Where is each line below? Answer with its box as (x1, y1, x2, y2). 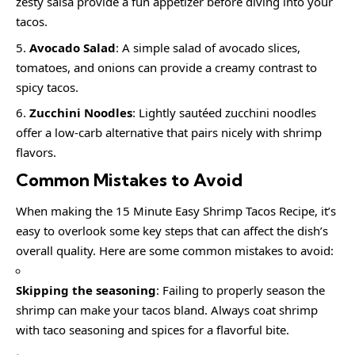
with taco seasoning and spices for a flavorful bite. (16, 322, 289, 338)
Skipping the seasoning (16, 282, 156, 299)
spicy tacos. (16, 78, 78, 95)
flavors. (16, 144, 56, 161)
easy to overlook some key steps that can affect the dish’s (16, 223, 328, 239)
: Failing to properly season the (156, 282, 325, 299)
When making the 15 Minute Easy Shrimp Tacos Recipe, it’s (16, 203, 336, 219)
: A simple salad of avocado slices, (116, 39, 300, 55)
